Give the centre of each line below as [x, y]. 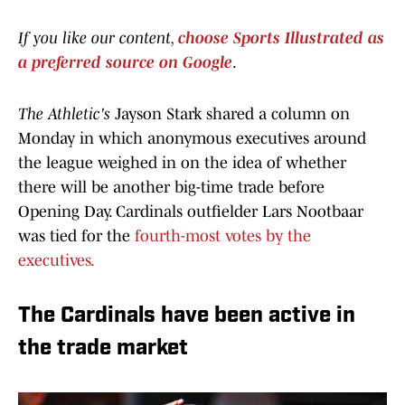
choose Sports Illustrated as [281, 38]
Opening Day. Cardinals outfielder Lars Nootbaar [191, 212]
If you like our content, [98, 38]
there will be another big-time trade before [171, 188]
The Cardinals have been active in [187, 317]
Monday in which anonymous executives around [192, 139]
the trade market [103, 349]
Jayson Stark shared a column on [232, 114]
